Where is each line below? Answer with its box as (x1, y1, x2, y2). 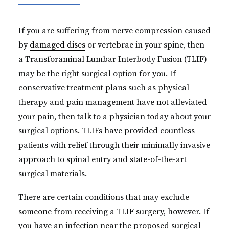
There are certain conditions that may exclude (18, 192, 189, 202)
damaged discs (30, 40, 85, 50)
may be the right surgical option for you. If (18, 68, 176, 79)
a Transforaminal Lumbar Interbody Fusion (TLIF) (18, 54, 207, 64)
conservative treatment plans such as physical (18, 83, 189, 93)
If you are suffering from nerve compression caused (18, 26, 211, 36)
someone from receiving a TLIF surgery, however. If (18, 207, 209, 217)
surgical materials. (18, 169, 87, 179)
